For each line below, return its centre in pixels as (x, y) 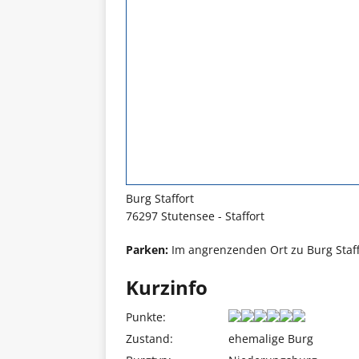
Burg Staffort (160, 198)
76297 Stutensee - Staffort (195, 216)
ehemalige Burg (271, 339)
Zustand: (149, 339)
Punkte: (146, 317)
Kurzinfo (167, 287)
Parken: (147, 250)
